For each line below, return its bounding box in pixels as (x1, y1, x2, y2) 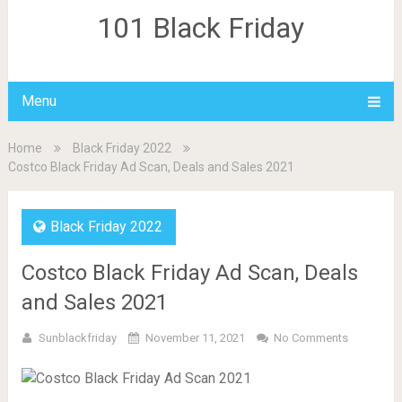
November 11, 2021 (144, 331, 245, 345)
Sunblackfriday (38, 331, 117, 345)
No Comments (273, 331, 348, 345)
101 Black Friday (97, 11, 305, 45)
